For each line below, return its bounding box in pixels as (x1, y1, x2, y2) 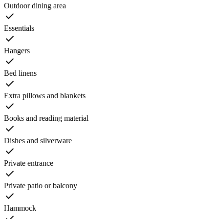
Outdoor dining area (4, 1, 66, 10)
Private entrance (4, 159, 53, 168)
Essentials (4, 24, 34, 33)
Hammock (4, 204, 36, 213)
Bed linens (4, 69, 37, 78)
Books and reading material (4, 114, 88, 123)
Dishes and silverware (4, 136, 72, 145)
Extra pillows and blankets (4, 91, 86, 100)
